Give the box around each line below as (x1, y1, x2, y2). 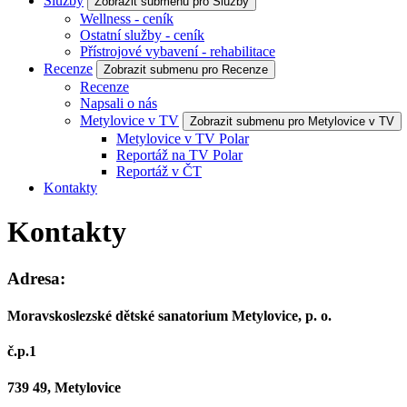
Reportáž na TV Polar (116, 147, 243, 163)
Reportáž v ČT (116, 164, 202, 179)
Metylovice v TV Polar (116, 131, 249, 146)
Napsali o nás (80, 95, 157, 111)
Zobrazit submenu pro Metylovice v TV (190, 114, 394, 128)
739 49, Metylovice (7, 379, 121, 395)
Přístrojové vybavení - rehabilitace (80, 44, 275, 59)
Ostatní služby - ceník (80, 27, 204, 43)
